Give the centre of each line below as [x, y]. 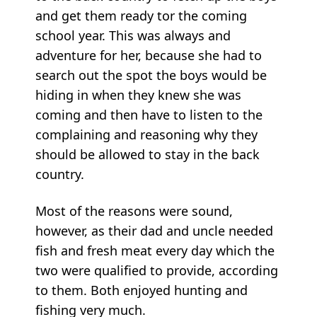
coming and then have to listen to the [149, 114]
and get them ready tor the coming [141, 15]
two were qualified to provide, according [157, 270]
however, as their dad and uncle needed [154, 230]
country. [60, 174]
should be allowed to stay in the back [148, 154]
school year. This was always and [133, 35]
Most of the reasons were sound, [134, 211]
